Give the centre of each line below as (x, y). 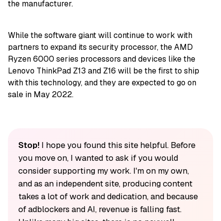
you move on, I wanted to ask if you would (98, 158)
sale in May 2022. (41, 95)
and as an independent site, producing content (105, 184)
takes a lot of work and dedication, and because (108, 197)
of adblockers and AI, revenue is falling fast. (100, 209)
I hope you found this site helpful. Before (117, 145)
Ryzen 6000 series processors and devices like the (102, 59)
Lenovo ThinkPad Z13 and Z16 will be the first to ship (104, 71)
